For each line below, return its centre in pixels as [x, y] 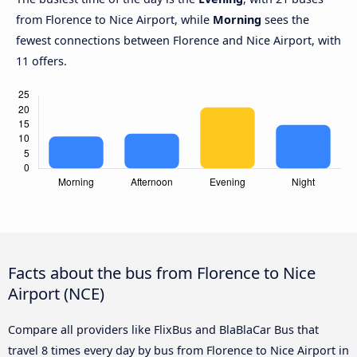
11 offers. [41, 61]
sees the [285, 20]
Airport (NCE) [56, 294]
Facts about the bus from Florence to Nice [162, 273]
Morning [237, 20]
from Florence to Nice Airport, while [114, 20]
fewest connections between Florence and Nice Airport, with [178, 41]
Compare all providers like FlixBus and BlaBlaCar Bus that [163, 330]
